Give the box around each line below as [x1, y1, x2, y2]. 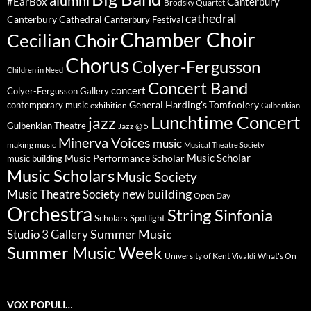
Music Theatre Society [7, 187, 120, 201]
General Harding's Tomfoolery [129, 99, 259, 110]
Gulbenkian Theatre [7, 119, 86, 131]
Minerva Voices [58, 133, 151, 151]
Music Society [117, 168, 197, 185]
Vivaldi [232, 251, 255, 260]
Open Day [194, 190, 230, 201]
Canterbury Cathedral [7, 12, 102, 25]
